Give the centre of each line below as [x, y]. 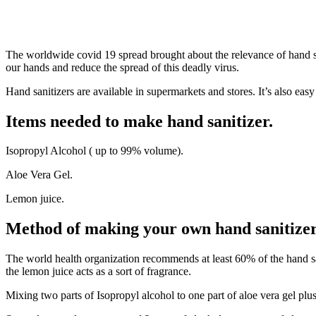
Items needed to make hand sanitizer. [139, 121]
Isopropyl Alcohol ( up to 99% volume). [95, 151]
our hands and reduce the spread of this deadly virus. [122, 67]
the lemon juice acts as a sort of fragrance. [98, 272]
